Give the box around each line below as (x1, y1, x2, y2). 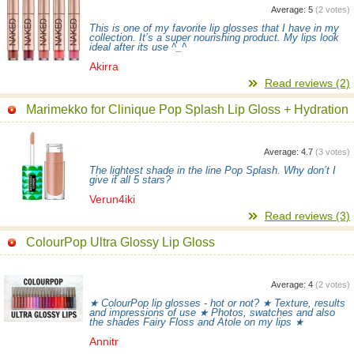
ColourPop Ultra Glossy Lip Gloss (26, 235, 215, 249)
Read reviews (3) (265, 209, 350, 222)
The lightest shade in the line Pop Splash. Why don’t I (89, 165, 336, 176)
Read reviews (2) (265, 77, 350, 89)
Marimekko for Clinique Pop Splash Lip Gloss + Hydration (26, 103, 348, 116)
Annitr (89, 335, 119, 348)
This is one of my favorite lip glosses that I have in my (89, 23, 339, 34)
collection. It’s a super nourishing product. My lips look (89, 32, 339, 43)
